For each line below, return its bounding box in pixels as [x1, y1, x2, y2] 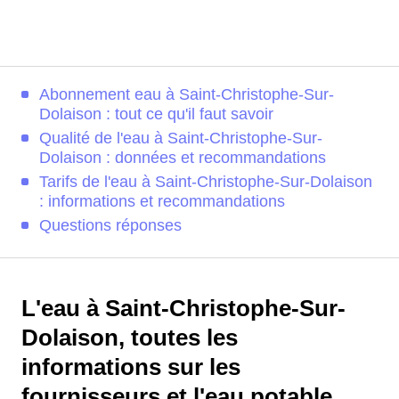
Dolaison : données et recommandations [39, 149, 326, 167]
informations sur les [21, 354, 240, 379]
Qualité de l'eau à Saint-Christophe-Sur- [39, 129, 322, 147]
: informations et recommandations [39, 192, 285, 210]
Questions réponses [39, 216, 182, 234]
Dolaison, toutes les [21, 325, 238, 350]
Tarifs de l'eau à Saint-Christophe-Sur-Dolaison [39, 173, 372, 191]
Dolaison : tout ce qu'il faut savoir [39, 105, 273, 123]
